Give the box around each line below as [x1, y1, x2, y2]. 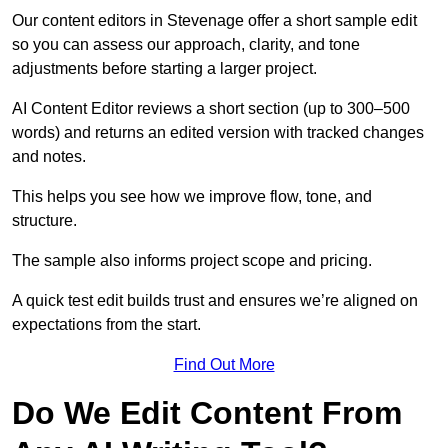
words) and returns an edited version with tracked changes [12, 124, 424, 142]
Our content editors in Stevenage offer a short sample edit [12, 12, 417, 30]
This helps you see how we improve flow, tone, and [12, 188, 372, 206]
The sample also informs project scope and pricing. [12, 252, 372, 270]
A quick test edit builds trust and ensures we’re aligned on [12, 292, 418, 310]
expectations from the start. [12, 316, 201, 334]
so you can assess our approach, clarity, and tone [12, 36, 360, 54]
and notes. [12, 148, 86, 166]
